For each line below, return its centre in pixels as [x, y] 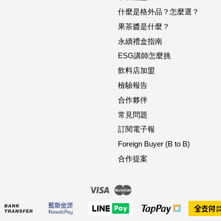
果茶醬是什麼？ [144, 26]
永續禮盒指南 [140, 41]
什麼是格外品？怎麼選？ [159, 11]
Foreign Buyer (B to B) [154, 144]
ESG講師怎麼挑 [144, 56]
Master [143, 188]
